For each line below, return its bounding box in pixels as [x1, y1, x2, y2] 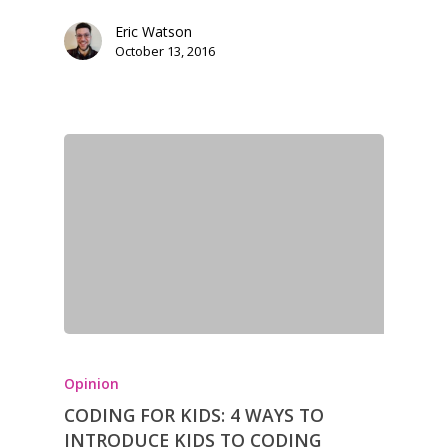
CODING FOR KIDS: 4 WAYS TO [64, 403, 324, 428]
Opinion [64, 374, 119, 394]
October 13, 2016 [115, 42, 215, 61]
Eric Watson [115, 22, 192, 42]
